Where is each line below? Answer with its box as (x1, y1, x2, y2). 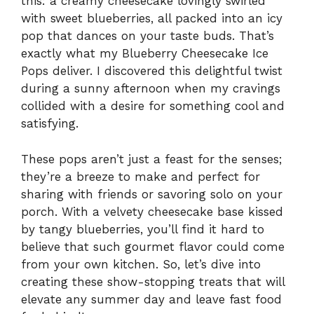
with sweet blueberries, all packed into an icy (21, 11, 282, 26)
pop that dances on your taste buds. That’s (21, 29, 274, 43)
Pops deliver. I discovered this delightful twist (21, 64, 282, 78)
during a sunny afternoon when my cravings (21, 81, 280, 96)
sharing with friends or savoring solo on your (21, 186, 282, 201)
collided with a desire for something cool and (21, 99, 285, 114)
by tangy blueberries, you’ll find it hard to (21, 221, 264, 236)
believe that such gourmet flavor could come (21, 239, 285, 254)
